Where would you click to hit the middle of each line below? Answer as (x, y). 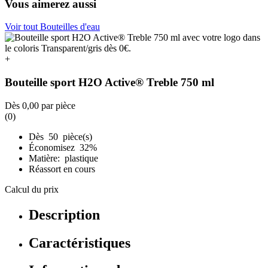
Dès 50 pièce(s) (60, 136)
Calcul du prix (32, 189)
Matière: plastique (63, 158)
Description (64, 214)
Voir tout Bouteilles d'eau (52, 27)
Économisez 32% (64, 147)
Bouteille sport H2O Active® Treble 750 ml (109, 82)
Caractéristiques (80, 243)
